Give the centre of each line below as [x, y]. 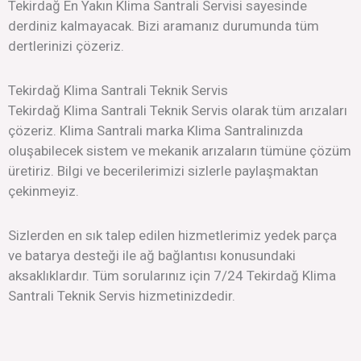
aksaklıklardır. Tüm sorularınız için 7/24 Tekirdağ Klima [172, 275]
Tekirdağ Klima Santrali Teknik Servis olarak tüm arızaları [178, 110]
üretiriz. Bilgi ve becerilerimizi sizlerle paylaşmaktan [163, 171]
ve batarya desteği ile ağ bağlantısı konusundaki [152, 255]
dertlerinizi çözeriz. [66, 46]
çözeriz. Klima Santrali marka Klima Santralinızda [156, 131]
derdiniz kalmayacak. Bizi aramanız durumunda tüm [164, 26]
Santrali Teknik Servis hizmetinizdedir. [122, 295]
